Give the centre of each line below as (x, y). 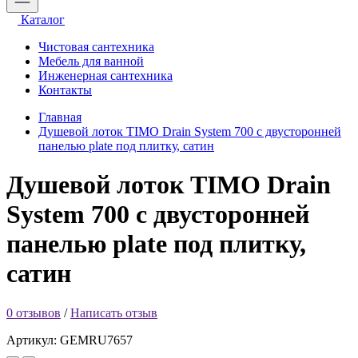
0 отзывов (34, 312)
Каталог (41, 20)
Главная (60, 117)
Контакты (65, 90)
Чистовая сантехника (96, 47)
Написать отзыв (114, 312)
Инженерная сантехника (105, 76)
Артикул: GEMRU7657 (70, 340)
